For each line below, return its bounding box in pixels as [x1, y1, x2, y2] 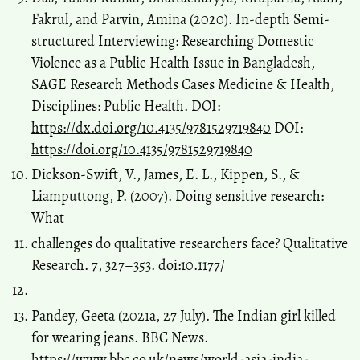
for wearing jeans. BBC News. [31, 327, 208, 347]
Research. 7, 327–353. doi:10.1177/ [31, 255, 225, 275]
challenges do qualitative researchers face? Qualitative [31, 233, 348, 253]
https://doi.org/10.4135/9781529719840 [31, 139, 252, 159]
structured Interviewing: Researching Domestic [31, 31, 314, 51]
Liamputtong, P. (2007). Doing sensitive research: [31, 186, 324, 207]
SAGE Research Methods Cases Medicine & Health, [31, 74, 334, 94]
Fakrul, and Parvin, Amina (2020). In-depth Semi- [31, 9, 329, 29]
